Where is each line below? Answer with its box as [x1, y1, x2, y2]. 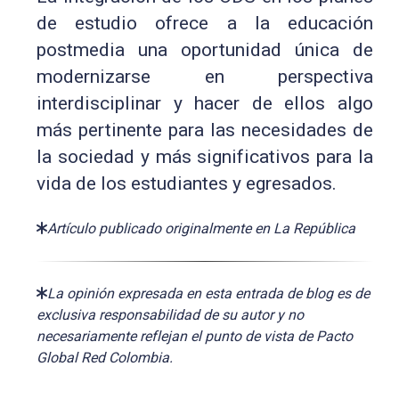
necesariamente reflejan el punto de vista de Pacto [37, 327, 354, 345]
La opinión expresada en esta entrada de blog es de [47, 284, 370, 302]
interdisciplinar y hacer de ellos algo [37, 92, 373, 114]
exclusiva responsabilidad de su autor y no [37, 305, 305, 323]
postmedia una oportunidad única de [37, 38, 373, 61]
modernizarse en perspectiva [37, 65, 373, 87]
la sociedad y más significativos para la [37, 145, 373, 167]
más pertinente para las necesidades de [37, 118, 373, 141]
